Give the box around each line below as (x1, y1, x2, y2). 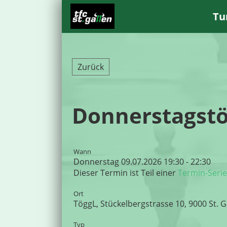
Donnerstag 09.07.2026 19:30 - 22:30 (73, 156, 211, 167)
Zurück (78, 61, 104, 72)
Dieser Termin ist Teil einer (73, 167, 178, 178)
